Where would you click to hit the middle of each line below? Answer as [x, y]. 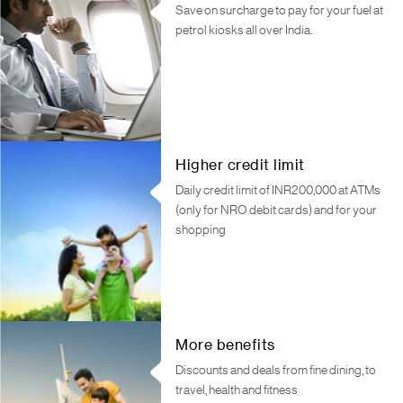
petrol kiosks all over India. [244, 31]
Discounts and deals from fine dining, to [276, 371]
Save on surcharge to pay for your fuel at [280, 11]
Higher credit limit [240, 166]
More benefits [225, 345]
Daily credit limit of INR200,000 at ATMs [278, 191]
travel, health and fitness [237, 390]
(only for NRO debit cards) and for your [277, 210]
